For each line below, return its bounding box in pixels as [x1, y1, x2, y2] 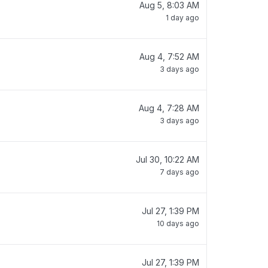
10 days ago [157, 219, 199, 228]
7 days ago [160, 167, 199, 176]
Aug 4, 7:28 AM [139, 103, 199, 113]
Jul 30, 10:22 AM [136, 154, 199, 165]
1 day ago [166, 13, 199, 22]
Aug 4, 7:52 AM [139, 51, 199, 62]
